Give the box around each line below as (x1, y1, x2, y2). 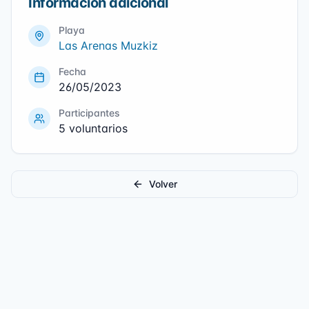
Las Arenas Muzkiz (59, 39, 158, 53)
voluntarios (66, 121, 128, 136)
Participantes (59, 107, 120, 119)
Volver (148, 178, 177, 190)
